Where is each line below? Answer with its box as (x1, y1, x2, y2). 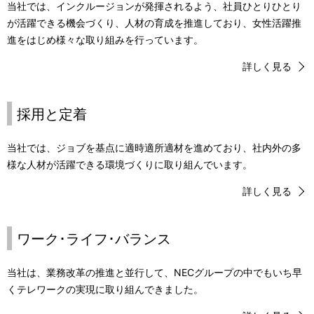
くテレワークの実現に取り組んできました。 (7, 283, 203, 295)
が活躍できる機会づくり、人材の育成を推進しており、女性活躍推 (7, 17, 301, 29)
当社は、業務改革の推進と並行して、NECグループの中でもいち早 (7, 266, 302, 278)
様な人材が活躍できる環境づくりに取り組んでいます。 (7, 158, 252, 170)
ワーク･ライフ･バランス (17, 231, 171, 247)
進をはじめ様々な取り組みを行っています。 (7, 34, 203, 46)
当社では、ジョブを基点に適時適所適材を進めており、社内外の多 (7, 142, 301, 153)
